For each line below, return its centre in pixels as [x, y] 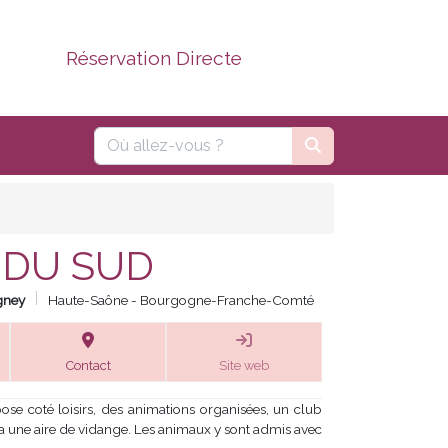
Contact [88, 365]
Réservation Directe [153, 58]
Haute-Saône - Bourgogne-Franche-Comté [181, 300]
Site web [244, 365]
